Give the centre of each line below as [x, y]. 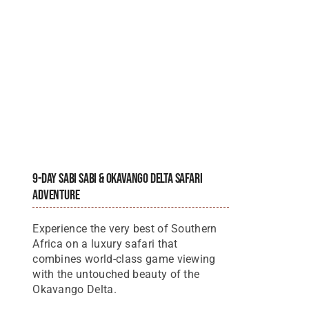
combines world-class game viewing [124, 259]
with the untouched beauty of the [116, 275]
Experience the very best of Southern [125, 229]
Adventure [56, 196]
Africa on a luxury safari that [105, 244]
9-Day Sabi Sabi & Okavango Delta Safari [118, 179]
